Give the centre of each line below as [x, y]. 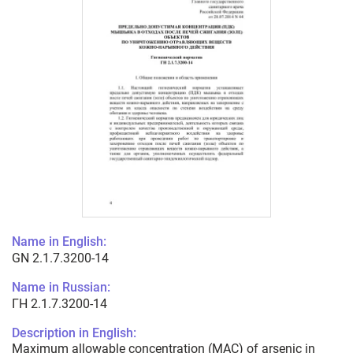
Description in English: [74, 333]
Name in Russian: [61, 288]
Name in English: [59, 242]
